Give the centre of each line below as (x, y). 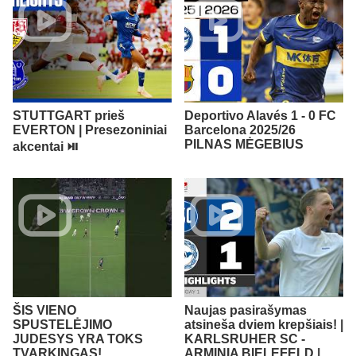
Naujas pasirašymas (246, 310)
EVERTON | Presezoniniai (90, 130)
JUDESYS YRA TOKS (78, 339)
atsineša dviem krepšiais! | (264, 324)
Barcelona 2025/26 (240, 130)
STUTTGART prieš (69, 115)
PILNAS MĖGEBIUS (244, 144)
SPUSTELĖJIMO (62, 324)
